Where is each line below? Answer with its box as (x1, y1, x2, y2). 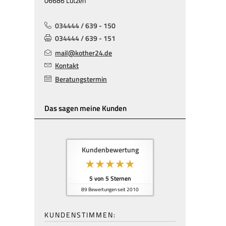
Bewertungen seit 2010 (87, 186, 139, 193)
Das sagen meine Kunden (44, 102, 127, 114)
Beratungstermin (55, 74, 107, 84)
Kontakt (55, 60, 79, 71)
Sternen (108, 174, 131, 183)
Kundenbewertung (81, 144, 139, 155)
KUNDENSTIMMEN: (44, 209, 116, 220)
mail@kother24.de (55, 47, 112, 58)
